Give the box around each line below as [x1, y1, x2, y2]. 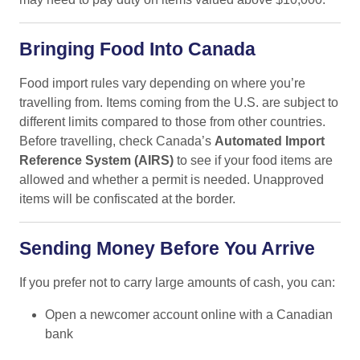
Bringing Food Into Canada [19, 38, 256, 59]
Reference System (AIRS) [19, 153, 174, 167]
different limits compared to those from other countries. [19, 114, 325, 129]
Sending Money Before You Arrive [19, 237, 315, 259]
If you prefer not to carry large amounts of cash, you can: [19, 275, 335, 289]
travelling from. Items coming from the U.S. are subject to [19, 95, 338, 109]
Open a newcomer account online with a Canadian [45, 307, 333, 321]
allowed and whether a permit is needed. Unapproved [19, 172, 324, 186]
